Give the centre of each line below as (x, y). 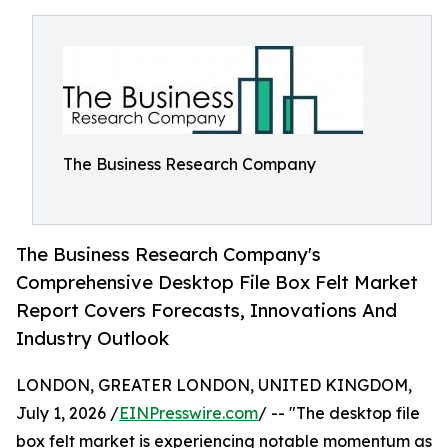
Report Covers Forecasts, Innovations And (206, 310)
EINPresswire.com (188, 413)
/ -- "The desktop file (339, 413)
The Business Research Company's (168, 254)
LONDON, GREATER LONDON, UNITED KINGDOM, (214, 385)
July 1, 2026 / (67, 413)
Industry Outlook (92, 338)
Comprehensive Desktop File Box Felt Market (217, 282)
